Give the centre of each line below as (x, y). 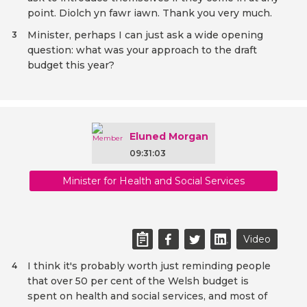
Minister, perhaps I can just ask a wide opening (145, 35)
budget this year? (71, 65)
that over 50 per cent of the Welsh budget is (138, 281)
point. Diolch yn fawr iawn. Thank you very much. (150, 13)
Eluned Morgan (169, 137)
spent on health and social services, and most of (147, 296)
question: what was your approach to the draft (142, 50)
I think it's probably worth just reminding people (149, 266)
